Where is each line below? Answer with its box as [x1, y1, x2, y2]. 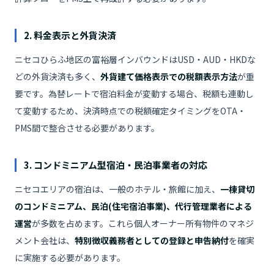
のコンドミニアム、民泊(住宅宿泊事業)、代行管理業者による [15, 200, 252, 212]
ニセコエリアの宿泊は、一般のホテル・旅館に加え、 [15, 183, 220, 195]
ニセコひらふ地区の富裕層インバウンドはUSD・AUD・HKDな [15, 53, 256, 65]
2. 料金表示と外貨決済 [24, 29, 116, 42]
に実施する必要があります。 [15, 251, 125, 264]
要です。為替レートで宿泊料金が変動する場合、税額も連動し [15, 87, 254, 100]
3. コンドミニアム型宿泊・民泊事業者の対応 [24, 158, 207, 171]
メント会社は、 [15, 234, 75, 246]
